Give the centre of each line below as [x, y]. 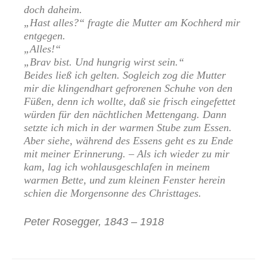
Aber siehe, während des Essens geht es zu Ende [128, 141]
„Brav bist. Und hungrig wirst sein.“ [104, 62]
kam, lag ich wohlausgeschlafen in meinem [117, 167]
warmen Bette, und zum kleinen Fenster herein [125, 180]
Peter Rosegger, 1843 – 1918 [94, 222]
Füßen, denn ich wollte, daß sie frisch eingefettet [130, 102]
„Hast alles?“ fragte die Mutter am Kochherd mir [132, 23]
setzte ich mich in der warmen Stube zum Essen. [128, 128]
